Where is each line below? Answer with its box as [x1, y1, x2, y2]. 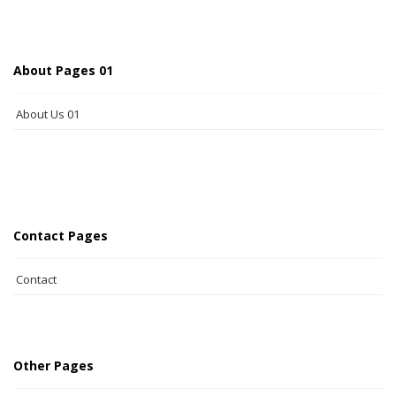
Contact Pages [13, 227, 108, 244]
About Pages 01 [13, 62, 113, 79]
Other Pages [13, 357, 94, 374]
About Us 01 [16, 106, 80, 122]
